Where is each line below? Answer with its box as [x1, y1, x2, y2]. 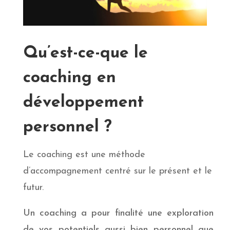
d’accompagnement [23, 166, 105, 176]
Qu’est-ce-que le [23, 45, 148, 62]
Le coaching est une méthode [23, 149, 145, 160]
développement [23, 94, 144, 111]
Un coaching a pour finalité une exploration [23, 208, 214, 218]
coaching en [23, 69, 116, 86]
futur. [23, 182, 44, 193]
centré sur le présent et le [105, 166, 212, 176]
